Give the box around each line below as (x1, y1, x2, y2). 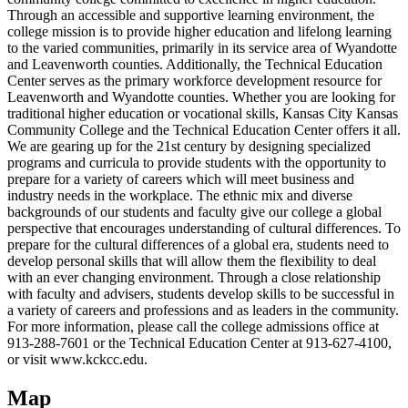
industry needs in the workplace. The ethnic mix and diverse (7, 188, 352, 204)
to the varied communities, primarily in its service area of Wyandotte (7, 40, 397, 56)
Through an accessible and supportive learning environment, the (7, 7, 374, 24)
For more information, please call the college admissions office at (7, 319, 379, 335)
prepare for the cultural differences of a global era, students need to (7, 237, 389, 253)
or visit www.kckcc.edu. (7, 352, 148, 368)
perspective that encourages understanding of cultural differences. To (7, 220, 401, 237)
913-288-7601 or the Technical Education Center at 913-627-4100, (7, 335, 392, 352)
